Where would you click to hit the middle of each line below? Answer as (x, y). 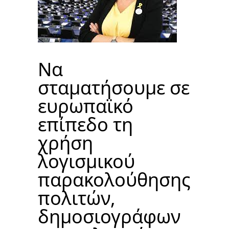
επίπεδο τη (85, 124)
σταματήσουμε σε (114, 87)
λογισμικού (86, 161)
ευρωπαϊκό (86, 106)
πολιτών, (77, 198)
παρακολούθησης (114, 179)
